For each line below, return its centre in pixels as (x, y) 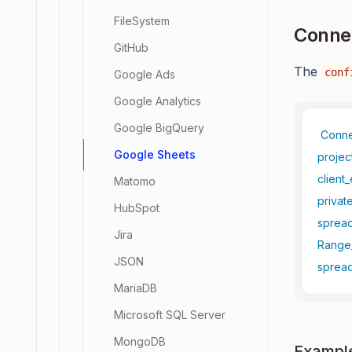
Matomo (135, 181)
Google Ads (145, 74)
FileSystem (142, 21)
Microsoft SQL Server (170, 315)
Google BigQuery (159, 128)
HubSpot (137, 208)
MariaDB (136, 288)
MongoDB (140, 341)
